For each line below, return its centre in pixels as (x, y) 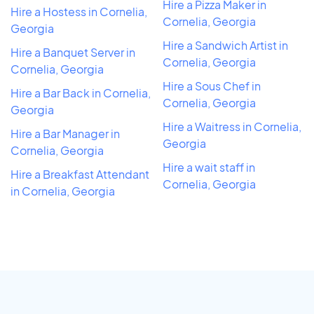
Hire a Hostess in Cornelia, (79, 11)
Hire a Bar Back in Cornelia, (81, 93)
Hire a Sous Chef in (212, 86)
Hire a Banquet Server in (73, 52)
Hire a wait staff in (209, 167)
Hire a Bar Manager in (65, 133)
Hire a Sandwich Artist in (225, 45)
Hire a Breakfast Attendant (80, 174)
